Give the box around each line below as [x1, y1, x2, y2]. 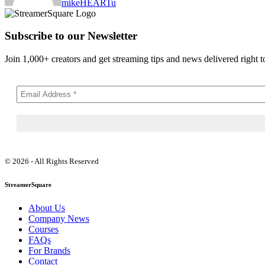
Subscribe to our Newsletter [5, 30, 137, 43]
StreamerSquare [5, 181, 51, 189]
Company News [28, 214, 89, 224]
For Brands [28, 245, 70, 256]
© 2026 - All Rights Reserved [5, 157, 99, 166]
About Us [28, 203, 65, 214]
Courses [28, 224, 59, 235]
